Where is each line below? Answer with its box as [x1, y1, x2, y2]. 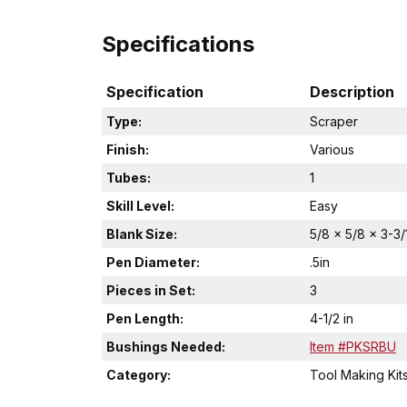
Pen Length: [106, 310, 184, 326]
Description [310, 82, 394, 101]
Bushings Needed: [106, 338, 225, 354]
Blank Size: [106, 225, 177, 242]
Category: [106, 366, 171, 382]
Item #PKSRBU [310, 338, 396, 354]
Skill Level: [106, 197, 174, 213]
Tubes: [106, 169, 151, 185]
